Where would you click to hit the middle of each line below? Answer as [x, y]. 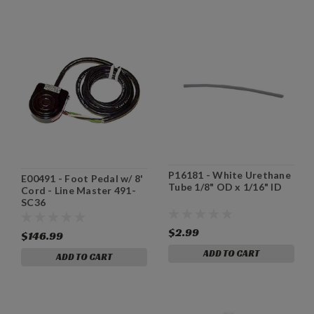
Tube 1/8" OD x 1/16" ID [225, 187]
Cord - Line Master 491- [78, 191]
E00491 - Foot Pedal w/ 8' [82, 179]
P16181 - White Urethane [230, 175]
